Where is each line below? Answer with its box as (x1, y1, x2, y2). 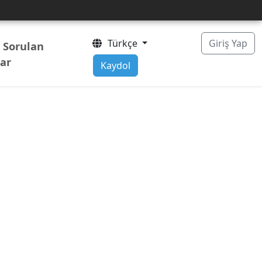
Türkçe (102, 37, 140, 50)
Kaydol (100, 59, 130, 72)
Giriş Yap (209, 37, 247, 50)
